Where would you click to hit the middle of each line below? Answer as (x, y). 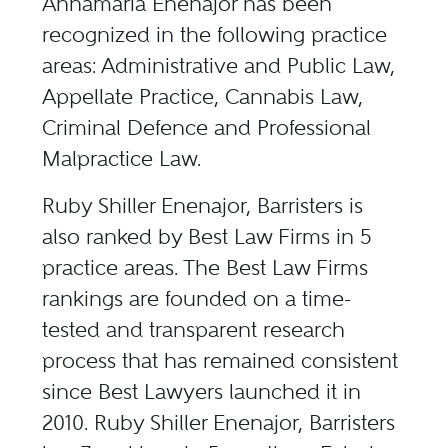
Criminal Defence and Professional (207, 128)
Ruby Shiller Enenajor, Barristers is (203, 206)
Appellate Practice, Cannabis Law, (203, 97)
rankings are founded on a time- (197, 299)
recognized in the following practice (215, 35)
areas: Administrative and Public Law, (219, 66)
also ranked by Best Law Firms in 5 (207, 237)
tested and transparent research (194, 330)
